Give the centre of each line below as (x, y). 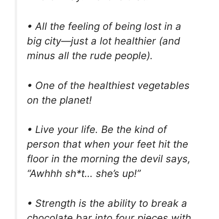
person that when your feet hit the (108, 144)
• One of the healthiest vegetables (108, 85)
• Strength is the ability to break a (107, 203)
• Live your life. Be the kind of (97, 130)
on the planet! (59, 100)
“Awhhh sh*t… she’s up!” (84, 174)
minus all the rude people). (90, 56)
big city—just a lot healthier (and (104, 41)
